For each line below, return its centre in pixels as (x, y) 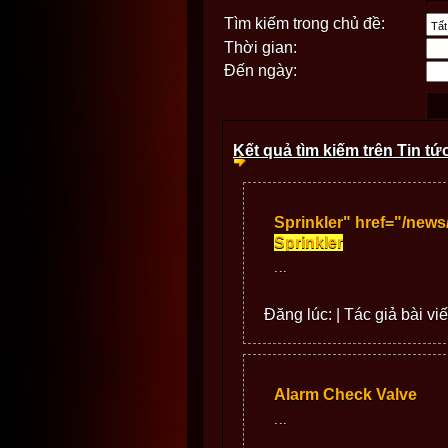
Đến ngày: (260, 70)
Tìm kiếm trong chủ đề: (304, 23)
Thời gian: (260, 47)
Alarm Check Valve (345, 394)
